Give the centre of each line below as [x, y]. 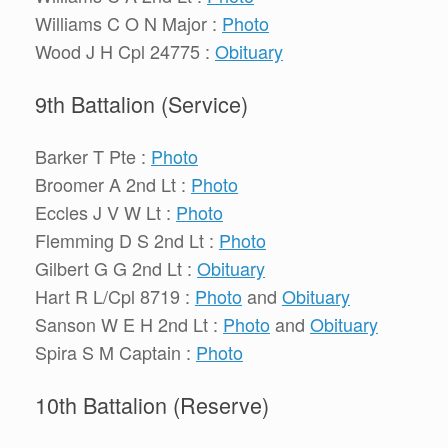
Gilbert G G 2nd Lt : [116, 268]
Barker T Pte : [93, 156]
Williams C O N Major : [128, 23]
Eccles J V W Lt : [105, 212]
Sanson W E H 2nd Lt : [129, 324]
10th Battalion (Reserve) [152, 404]
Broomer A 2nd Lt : [113, 184]
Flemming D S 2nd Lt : [127, 240]
